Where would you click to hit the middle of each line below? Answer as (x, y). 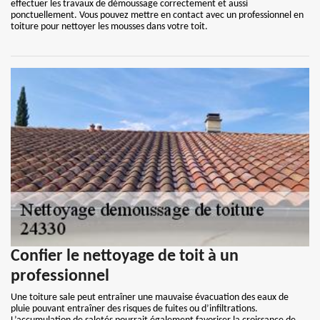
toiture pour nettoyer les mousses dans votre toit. (109, 27)
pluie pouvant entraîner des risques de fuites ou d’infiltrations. (134, 309)
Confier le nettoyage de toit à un (125, 256)
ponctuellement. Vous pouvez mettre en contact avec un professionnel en (157, 15)
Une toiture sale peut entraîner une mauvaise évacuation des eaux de (150, 297)
